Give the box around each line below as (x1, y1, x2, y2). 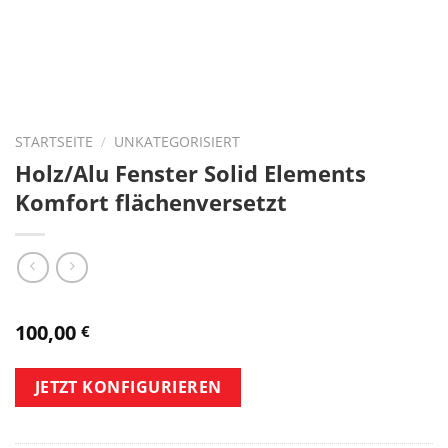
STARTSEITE (15, 132, 93, 151)
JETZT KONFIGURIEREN (34, 375, 222, 398)
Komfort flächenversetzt (15, 186, 287, 218)
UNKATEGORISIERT (114, 132, 241, 151)
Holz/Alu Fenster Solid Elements (15, 157, 366, 189)
